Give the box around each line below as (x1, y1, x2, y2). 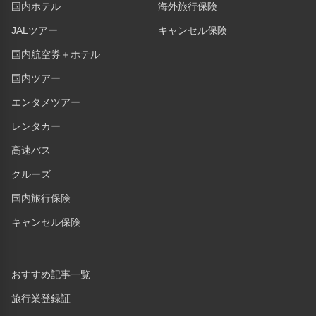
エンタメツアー (11, 97, 80, 109)
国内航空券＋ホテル (11, 49, 100, 61)
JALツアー (11, 25, 58, 37)
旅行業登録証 (11, 293, 71, 305)
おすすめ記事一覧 (11, 269, 90, 281)
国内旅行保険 (11, 193, 71, 205)
